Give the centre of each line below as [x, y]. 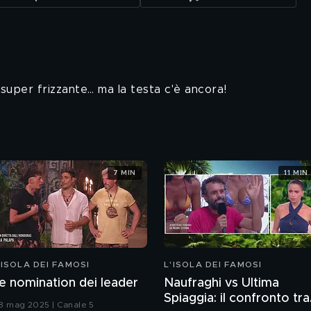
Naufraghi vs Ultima [221, 283]
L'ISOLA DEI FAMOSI [213, 264]
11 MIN [296, 173]
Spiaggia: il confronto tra [237, 299]
